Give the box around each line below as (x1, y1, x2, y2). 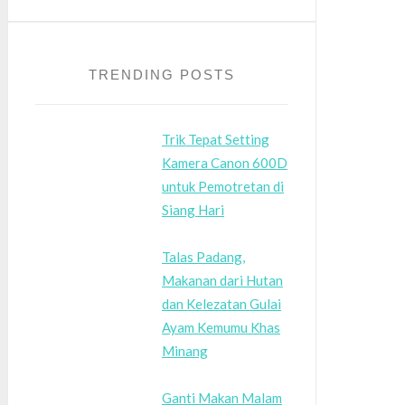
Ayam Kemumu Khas (162, 319, 280, 336)
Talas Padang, (162, 249, 245, 266)
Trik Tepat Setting (162, 131, 269, 148)
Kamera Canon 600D (162, 155, 287, 172)
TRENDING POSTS (89, 67, 235, 83)
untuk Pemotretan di (162, 178, 284, 195)
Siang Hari (162, 202, 224, 219)
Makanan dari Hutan (162, 272, 283, 289)
